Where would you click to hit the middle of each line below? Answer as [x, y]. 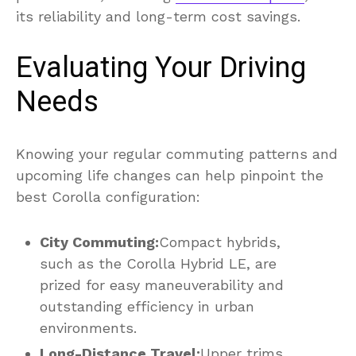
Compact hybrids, [220, 242]
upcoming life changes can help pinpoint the [170, 175]
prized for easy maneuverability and [162, 284]
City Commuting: [99, 242]
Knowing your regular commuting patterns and [177, 153]
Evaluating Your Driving [161, 68]
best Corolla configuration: [108, 196]
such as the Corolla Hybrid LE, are [158, 263]
